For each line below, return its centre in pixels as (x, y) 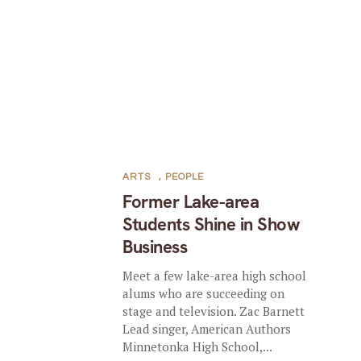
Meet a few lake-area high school (215, 275)
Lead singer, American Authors (207, 328)
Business (155, 247)
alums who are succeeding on (204, 293)
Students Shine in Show (212, 224)
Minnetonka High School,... (198, 346)
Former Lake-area (191, 201)
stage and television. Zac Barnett (214, 311)
